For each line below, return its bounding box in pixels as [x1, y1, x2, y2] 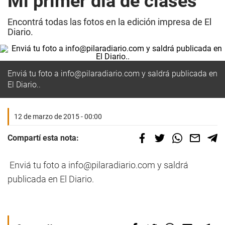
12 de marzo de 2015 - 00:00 [14, 113, 102, 121]
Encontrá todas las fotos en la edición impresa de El [8, 17, 211, 27]
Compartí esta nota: [8, 133, 79, 143]
